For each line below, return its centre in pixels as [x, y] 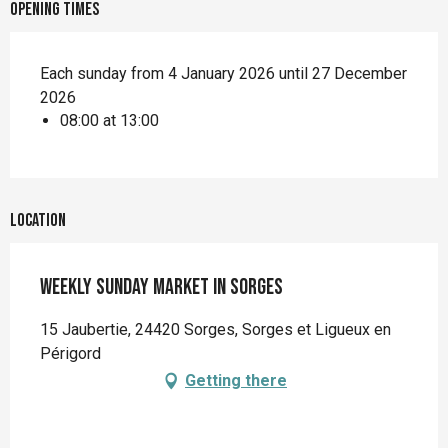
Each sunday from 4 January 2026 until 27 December [223, 74]
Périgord [70, 354]
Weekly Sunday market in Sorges [161, 288]
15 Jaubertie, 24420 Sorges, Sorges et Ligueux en [215, 330]
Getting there [236, 381]
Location [38, 221]
